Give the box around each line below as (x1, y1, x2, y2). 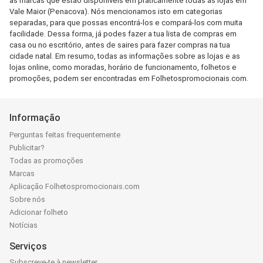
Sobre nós (9, 195, 45, 204)
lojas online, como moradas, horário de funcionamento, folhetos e (9, 63, 237, 72)
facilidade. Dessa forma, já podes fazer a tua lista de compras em (9, 29, 237, 38)
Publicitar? (9, 143, 45, 152)
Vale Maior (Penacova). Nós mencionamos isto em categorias (9, 7, 222, 16)
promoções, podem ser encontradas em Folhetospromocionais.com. (9, 74, 248, 83)
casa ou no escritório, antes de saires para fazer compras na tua (9, 41, 230, 49)
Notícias (9, 221, 38, 230)
